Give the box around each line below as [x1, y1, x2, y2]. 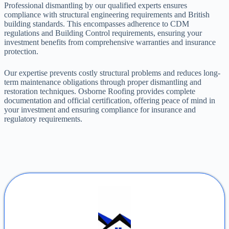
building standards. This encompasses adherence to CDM [4, 19, 189, 28]
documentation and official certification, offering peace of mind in [4, 96, 215, 105]
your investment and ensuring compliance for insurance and [4, 105, 196, 114]
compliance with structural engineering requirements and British [4, 10, 210, 19]
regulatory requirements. [4, 114, 82, 123]
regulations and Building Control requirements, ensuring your [4, 28, 202, 37]
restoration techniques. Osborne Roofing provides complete [4, 86, 195, 96]
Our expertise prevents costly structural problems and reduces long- [4, 68, 220, 77]
